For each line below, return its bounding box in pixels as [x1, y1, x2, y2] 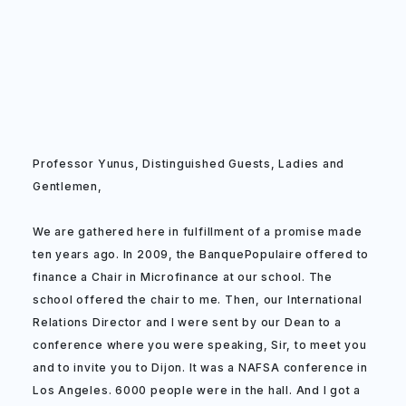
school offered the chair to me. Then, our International [33, 293, 362, 306]
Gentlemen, [33, 179, 102, 193]
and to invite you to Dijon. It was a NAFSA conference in [33, 361, 368, 374]
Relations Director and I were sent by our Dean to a [33, 315, 342, 329]
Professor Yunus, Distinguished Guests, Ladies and [33, 157, 345, 170]
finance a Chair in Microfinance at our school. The [33, 270, 333, 284]
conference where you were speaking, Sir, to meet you [33, 338, 367, 352]
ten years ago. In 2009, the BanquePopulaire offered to [33, 247, 370, 261]
